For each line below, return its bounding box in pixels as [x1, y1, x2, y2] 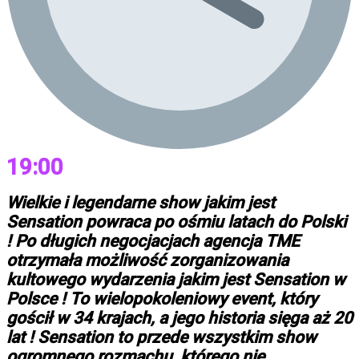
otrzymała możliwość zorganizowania [6, 251, 288, 271]
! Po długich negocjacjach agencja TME [6, 232, 300, 252]
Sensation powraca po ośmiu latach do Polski [6, 212, 346, 232]
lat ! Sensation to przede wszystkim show [6, 328, 317, 348]
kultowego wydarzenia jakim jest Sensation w [6, 270, 345, 290]
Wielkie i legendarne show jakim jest [6, 193, 275, 213]
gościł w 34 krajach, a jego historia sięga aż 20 [6, 309, 353, 329]
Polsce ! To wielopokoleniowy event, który [6, 289, 317, 309]
